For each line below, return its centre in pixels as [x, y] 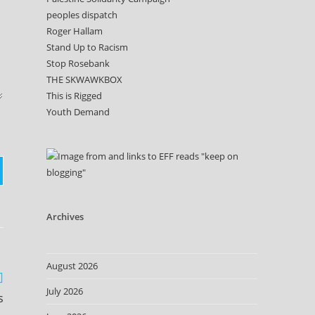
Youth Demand [78, 112]
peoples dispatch [82, 15]
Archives [65, 217]
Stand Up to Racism [87, 47]
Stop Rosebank [78, 63]
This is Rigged [74, 96]
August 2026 [72, 266]
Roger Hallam [74, 31]
